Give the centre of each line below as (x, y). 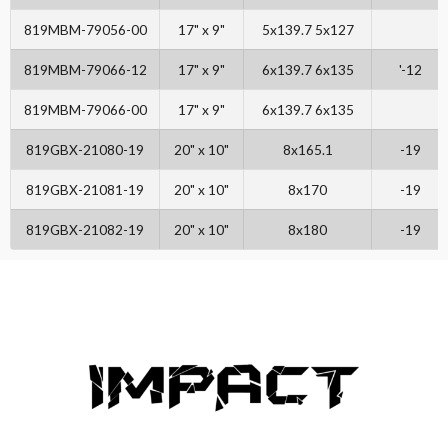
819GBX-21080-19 (85, 150)
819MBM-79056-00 (85, 30)
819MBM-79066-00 (85, 110)
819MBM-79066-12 (85, 70)
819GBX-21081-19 (85, 190)
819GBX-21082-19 (85, 230)
